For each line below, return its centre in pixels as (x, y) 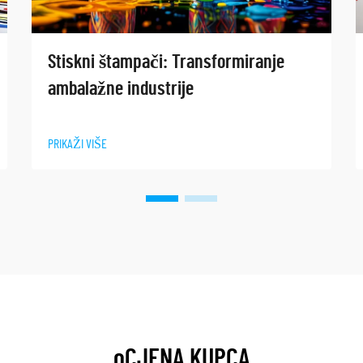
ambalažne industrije (121, 89)
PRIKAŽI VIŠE (77, 144)
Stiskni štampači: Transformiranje (166, 62)
